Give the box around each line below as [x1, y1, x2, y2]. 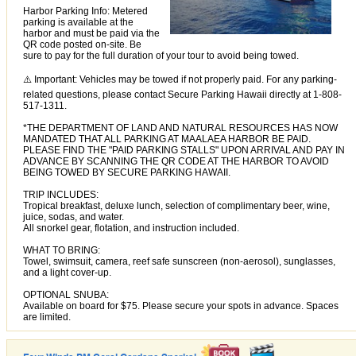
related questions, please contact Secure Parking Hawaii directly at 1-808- [23, 88, 342, 100]
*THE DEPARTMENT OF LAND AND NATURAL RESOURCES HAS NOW [23, 122, 338, 133]
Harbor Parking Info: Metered [23, 5, 148, 17]
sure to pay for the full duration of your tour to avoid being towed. [23, 49, 299, 61]
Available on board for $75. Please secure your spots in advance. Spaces [23, 300, 339, 311]
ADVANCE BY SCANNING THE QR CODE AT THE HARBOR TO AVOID [23, 155, 329, 167]
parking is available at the [23, 16, 133, 28]
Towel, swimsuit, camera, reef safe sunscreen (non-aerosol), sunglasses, [23, 255, 335, 267]
